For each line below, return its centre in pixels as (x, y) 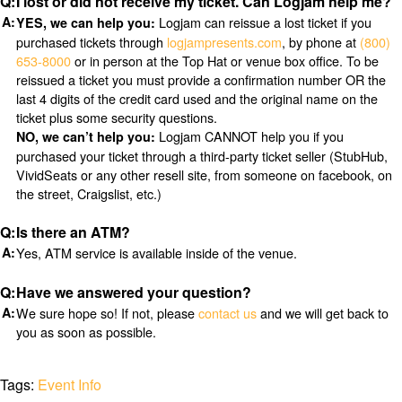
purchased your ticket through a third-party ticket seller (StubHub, (201, 155)
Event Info (70, 385)
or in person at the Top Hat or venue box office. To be (224, 60)
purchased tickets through (91, 41)
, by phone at (320, 41)
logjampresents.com (224, 41)
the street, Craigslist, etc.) (88, 193)
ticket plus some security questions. (116, 117)
